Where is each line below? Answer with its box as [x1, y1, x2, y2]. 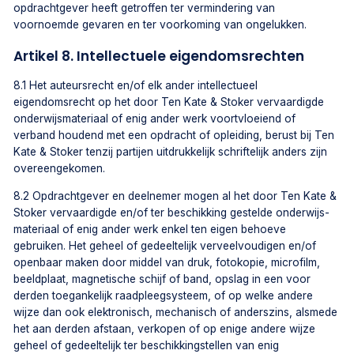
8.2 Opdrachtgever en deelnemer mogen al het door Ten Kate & [13, 189, 337, 202]
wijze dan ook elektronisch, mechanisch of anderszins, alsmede [13, 305, 338, 318]
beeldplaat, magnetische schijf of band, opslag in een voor [13, 272, 311, 285]
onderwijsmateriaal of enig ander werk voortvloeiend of [13, 112, 296, 126]
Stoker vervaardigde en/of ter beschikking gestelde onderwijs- [13, 205, 330, 219]
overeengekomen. [13, 162, 106, 175]
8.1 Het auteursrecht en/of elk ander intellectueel [13, 79, 258, 92]
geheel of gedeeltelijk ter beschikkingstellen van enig [13, 338, 280, 352]
